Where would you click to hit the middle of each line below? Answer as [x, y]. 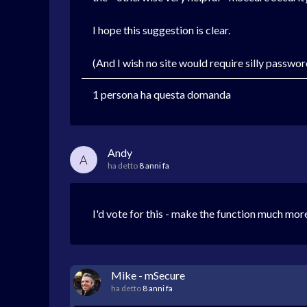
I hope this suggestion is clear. [161, 30]
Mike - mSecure [148, 275]
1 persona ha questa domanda [162, 94]
